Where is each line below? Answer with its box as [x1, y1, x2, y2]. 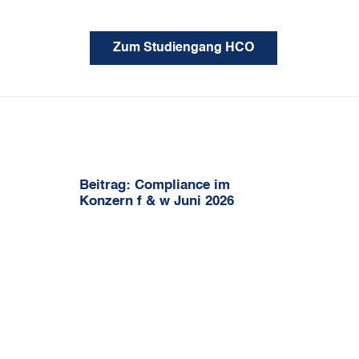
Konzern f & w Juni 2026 [79, 195, 235, 208]
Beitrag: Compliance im [79, 179, 231, 192]
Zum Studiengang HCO [113, 41, 255, 54]
